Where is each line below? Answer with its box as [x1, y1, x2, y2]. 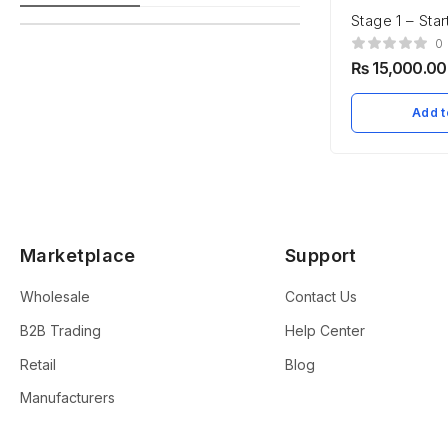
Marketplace [20, 245, 136, 267]
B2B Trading [20, 321, 101, 339]
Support [284, 245, 357, 267]
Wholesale [20, 288, 90, 306]
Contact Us [284, 288, 357, 306]
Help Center [284, 321, 365, 339]
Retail [20, 355, 56, 373]
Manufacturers [20, 389, 115, 407]
